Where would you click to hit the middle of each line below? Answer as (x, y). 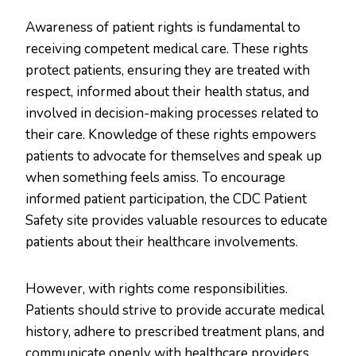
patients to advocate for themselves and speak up (174, 157)
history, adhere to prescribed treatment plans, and (175, 332)
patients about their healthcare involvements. (162, 242)
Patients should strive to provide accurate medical (175, 311)
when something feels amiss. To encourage (155, 178)
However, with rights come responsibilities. (157, 289)
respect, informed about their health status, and (167, 92)
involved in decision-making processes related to (172, 114)
